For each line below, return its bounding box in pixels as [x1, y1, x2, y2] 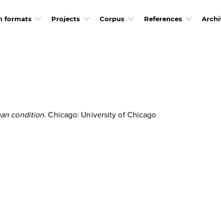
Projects [51, 15, 80, 23]
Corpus [99, 15, 124, 23]
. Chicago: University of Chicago [44, 109, 156, 120]
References [144, 15, 182, 23]
